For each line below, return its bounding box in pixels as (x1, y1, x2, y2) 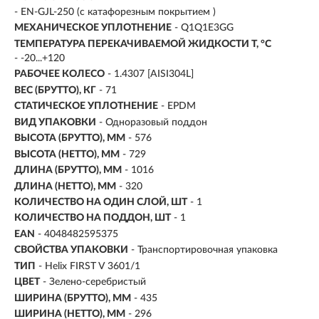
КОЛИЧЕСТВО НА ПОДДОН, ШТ (14, 213, 171, 224)
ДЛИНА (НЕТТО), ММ (14, 181, 116, 192)
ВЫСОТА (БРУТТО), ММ (14, 133, 125, 144)
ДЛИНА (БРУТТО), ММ (14, 165, 122, 176)
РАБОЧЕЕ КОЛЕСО (14, 69, 105, 80)
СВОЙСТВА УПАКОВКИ (14, 245, 128, 256)
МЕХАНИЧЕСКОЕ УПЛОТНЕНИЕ (14, 23, 172, 33)
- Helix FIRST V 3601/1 (38, 261, 140, 271)
